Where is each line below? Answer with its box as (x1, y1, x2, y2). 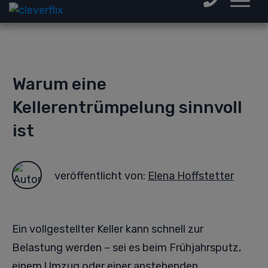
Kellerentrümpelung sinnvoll (13, 98, 242, 117)
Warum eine (13, 74, 106, 94)
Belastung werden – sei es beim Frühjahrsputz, (12, 241, 241, 254)
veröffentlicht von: (54, 169, 148, 182)
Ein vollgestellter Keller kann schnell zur (12, 223, 203, 236)
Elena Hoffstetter (148, 169, 234, 182)
